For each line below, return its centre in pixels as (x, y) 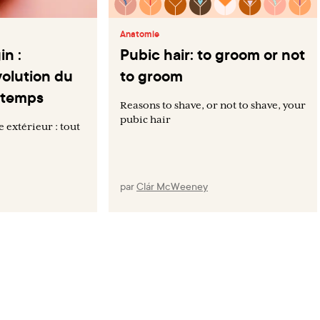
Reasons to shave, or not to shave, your (213, 105)
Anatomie (140, 34)
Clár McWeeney (172, 186)
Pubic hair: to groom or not (213, 54)
